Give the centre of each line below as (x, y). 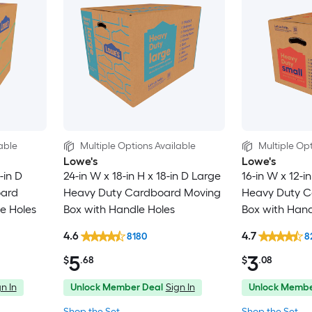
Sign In (180, 288)
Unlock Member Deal (116, 288)
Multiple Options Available (138, 146)
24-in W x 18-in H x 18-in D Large (142, 175)
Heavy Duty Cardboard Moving (142, 192)
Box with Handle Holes (119, 209)
